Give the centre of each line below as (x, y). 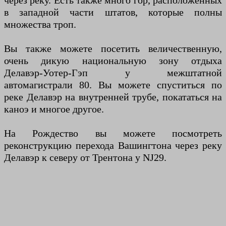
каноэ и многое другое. (54, 109)
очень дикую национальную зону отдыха (113, 61)
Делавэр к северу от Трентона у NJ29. (85, 158)
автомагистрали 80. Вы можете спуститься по (113, 85)
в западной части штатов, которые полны (113, 12)
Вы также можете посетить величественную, (113, 49)
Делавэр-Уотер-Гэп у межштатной (113, 73)
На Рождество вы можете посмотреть (113, 133)
